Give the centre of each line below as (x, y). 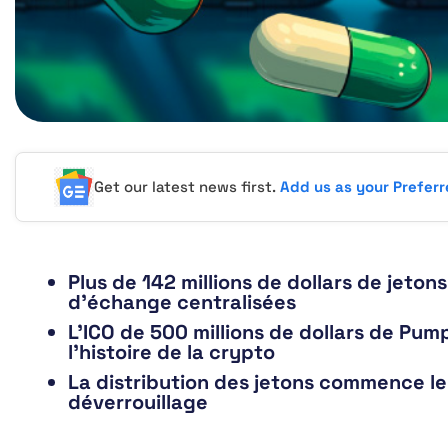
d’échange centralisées (182, 302)
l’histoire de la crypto (171, 352)
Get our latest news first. (187, 187)
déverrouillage (138, 402)
